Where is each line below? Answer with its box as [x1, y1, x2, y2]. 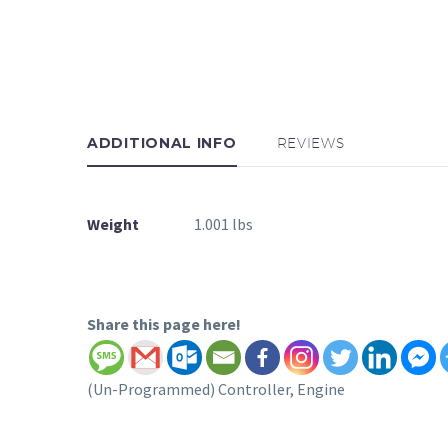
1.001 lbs [194, 213, 253, 234]
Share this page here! [87, 313, 241, 334]
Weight [87, 213, 139, 234]
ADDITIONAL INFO [87, 133, 237, 152]
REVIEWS [276, 134, 345, 151]
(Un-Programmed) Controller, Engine [87, 378, 345, 399]
